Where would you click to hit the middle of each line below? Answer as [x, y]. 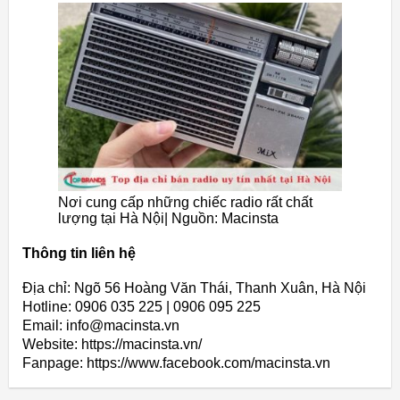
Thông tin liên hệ [79, 254]
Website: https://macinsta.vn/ [112, 345]
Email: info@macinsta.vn [101, 326]
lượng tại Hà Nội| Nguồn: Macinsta [168, 218]
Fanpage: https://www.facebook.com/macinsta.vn [176, 363]
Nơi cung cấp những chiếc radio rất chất [185, 202]
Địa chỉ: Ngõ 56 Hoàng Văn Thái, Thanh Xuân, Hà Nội [194, 288]
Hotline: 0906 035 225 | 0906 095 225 [142, 307]
